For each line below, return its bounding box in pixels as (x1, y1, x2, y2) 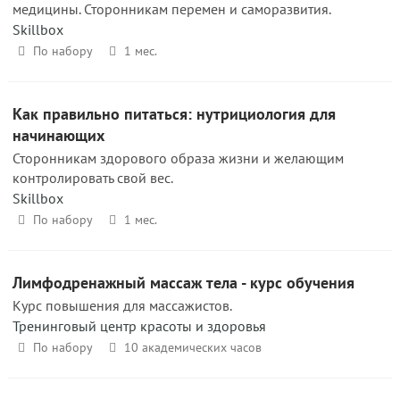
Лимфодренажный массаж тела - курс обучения (12, 272, 354, 293)
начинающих (12, 125, 104, 146)
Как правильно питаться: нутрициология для (12, 104, 336, 124)
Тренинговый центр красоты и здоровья (12, 317, 266, 335)
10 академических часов (123, 339, 262, 355)
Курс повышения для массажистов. (12, 296, 232, 314)
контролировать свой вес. (12, 169, 173, 187)
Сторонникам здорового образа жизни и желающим (12, 149, 344, 167)
